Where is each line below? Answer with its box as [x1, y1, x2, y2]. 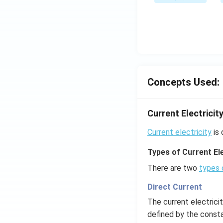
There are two [147, 163, 199, 173]
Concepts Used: [147, 76, 220, 88]
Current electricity [147, 127, 212, 137]
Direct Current [147, 182, 202, 192]
